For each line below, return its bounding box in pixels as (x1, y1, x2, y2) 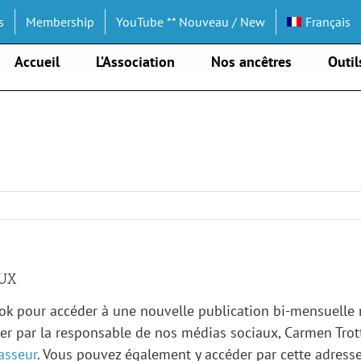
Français (305, 14, 351, 30)
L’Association (96, 52, 176, 71)
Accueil (15, 52, 60, 71)
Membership (26, 14, 94, 30)
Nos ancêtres (211, 52, 293, 71)
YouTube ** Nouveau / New (116, 14, 265, 30)
